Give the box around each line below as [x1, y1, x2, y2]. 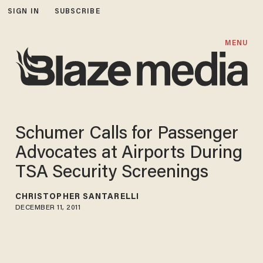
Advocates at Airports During [15, 144, 242, 163]
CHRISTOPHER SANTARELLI [15, 193, 139, 201]
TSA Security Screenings [15, 164, 208, 182]
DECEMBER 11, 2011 [15, 204, 81, 211]
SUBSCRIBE [54, 8, 100, 15]
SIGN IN [8, 8, 39, 15]
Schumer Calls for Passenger [15, 125, 239, 143]
